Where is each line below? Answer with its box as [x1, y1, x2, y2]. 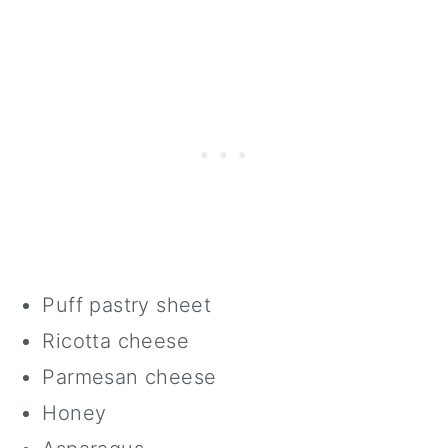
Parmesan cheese [42, 365, 217, 389]
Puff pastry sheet [42, 293, 212, 317]
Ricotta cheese [42, 329, 189, 353]
